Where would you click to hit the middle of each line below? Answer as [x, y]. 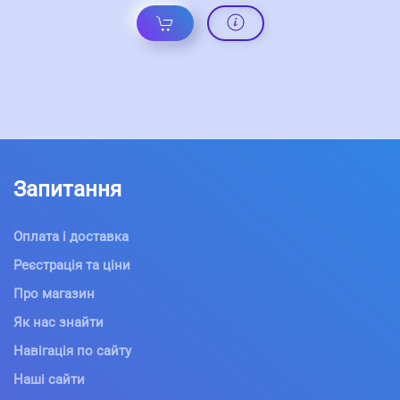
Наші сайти [49, 379]
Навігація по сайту [72, 350]
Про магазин [54, 293]
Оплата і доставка [71, 236]
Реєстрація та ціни [72, 265]
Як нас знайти [58, 322]
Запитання [67, 189]
